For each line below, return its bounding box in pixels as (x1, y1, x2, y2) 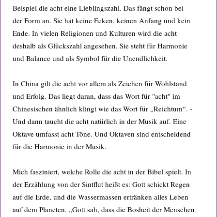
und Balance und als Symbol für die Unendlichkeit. (13, 53, 168, 63)
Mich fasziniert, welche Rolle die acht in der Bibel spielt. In (13, 167, 191, 176)
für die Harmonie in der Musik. (13, 141, 107, 151)
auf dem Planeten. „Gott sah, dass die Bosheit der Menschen (13, 204, 195, 214)
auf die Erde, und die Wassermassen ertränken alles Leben (13, 192, 188, 201)
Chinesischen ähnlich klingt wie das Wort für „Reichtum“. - (13, 104, 192, 113)
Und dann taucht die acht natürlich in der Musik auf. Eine (13, 116, 186, 126)
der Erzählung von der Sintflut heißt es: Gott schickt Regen (13, 179, 190, 189)
